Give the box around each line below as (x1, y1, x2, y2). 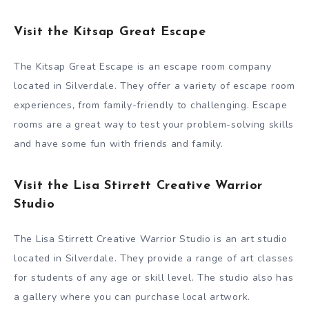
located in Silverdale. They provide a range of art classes (14, 251, 294, 265)
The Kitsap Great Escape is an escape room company (14, 59, 272, 73)
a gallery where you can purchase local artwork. (14, 290, 250, 303)
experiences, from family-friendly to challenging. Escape (14, 98, 288, 112)
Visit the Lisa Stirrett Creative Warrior (14, 179, 263, 193)
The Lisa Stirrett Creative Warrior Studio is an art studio (14, 232, 288, 246)
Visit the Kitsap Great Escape (14, 26, 206, 39)
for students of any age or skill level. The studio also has (14, 270, 294, 284)
